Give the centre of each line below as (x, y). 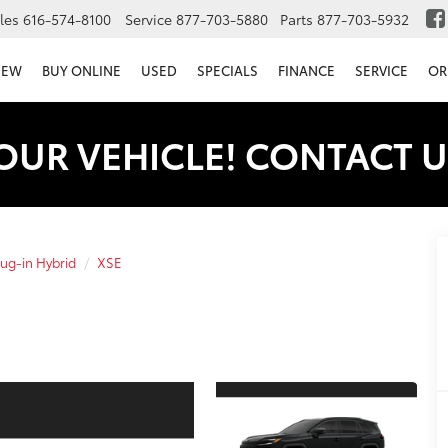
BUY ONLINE (81, 70)
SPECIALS (227, 70)
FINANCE (306, 70)
